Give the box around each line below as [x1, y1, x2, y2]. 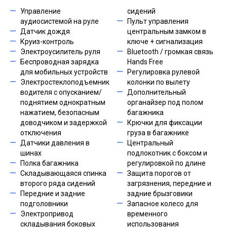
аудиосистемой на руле [20, 17, 99, 25]
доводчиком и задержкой [20, 119, 107, 127]
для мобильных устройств [20, 68, 108, 76]
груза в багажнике [127, 129, 189, 137]
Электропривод [20, 210, 73, 218]
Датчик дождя [20, 27, 70, 35]
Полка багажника [20, 159, 79, 167]
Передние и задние [20, 190, 85, 198]
